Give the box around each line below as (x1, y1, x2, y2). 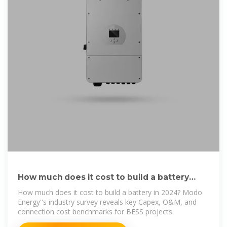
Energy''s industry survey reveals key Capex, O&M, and (18, 197, 197, 207)
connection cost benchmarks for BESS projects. (18, 207, 174, 217)
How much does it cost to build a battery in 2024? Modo (18, 187, 202, 198)
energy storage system (18, 183, 116, 193)
